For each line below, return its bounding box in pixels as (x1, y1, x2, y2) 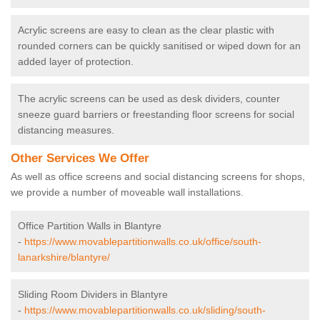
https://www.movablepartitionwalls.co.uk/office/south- (24, 236, 261, 248)
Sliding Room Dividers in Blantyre (18, 289, 168, 301)
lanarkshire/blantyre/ (18, 251, 110, 264)
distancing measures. (18, 124, 114, 136)
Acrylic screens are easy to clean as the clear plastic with (18, 24, 274, 36)
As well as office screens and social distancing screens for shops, (11, 171, 305, 183)
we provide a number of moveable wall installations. (11, 186, 246, 199)
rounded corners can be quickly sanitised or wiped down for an (18, 40, 301, 52)
